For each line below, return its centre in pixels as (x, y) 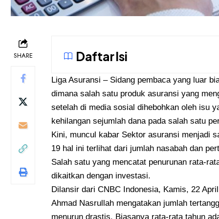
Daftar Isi (102, 56)
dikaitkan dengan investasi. (101, 175)
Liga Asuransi (76, 80)
